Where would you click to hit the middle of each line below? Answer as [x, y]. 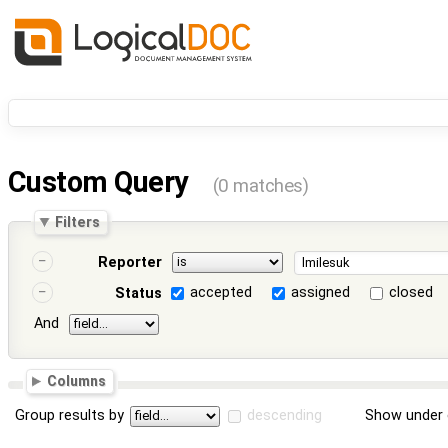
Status [138, 294]
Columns [77, 381]
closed [411, 293]
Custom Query [101, 182]
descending [285, 415]
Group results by [70, 415]
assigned [321, 293]
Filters [78, 221]
